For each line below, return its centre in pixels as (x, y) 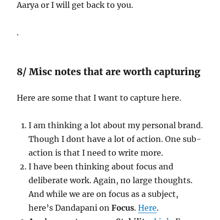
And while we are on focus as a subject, (104, 194)
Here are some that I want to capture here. (99, 98)
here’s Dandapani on (70, 208)
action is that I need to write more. (96, 153)
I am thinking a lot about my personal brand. (116, 125)
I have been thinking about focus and (101, 167)
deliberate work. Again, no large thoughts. (111, 180)
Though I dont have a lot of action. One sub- (115, 139)
